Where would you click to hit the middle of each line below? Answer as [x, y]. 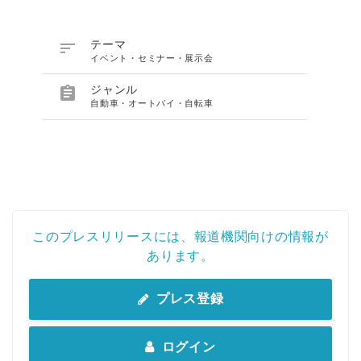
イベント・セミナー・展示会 [152, 58]
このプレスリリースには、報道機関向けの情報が [180, 236]
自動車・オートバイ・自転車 [152, 103]
